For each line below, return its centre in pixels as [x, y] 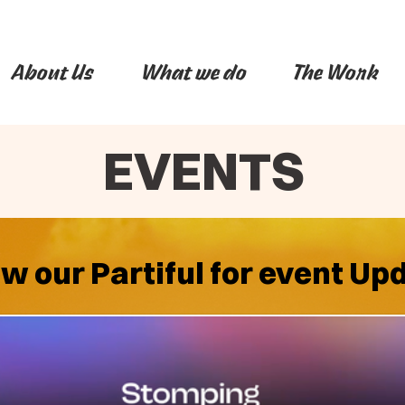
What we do [194, 73]
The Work [336, 73]
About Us [54, 73]
